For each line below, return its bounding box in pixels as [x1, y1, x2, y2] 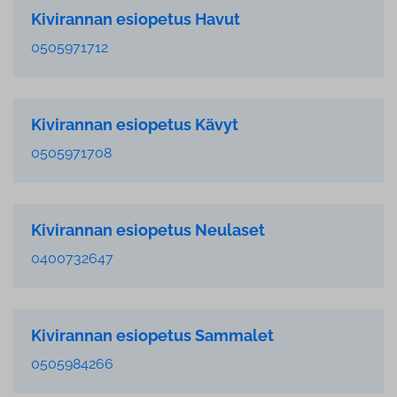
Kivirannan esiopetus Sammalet [31, 326, 274, 345]
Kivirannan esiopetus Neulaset [31, 221, 265, 239]
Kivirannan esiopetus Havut [31, 10, 240, 28]
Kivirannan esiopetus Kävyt [31, 115, 238, 134]
